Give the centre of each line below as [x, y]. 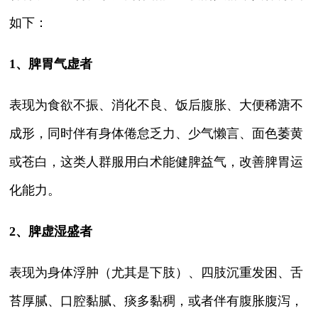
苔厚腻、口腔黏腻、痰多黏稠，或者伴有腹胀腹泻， [157, 301]
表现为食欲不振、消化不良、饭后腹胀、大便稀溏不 [157, 105]
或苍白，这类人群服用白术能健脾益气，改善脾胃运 [157, 161]
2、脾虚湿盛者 [51, 231]
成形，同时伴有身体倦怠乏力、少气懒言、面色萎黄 [157, 133]
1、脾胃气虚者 [51, 64]
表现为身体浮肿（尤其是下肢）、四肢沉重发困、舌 [157, 272]
